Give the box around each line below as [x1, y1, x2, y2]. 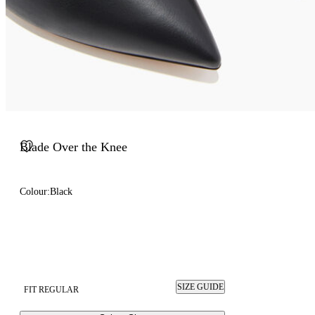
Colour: [20, 186, 50, 197]
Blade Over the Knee [20, 140, 127, 154]
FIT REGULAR [24, 285, 79, 295]
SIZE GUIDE [177, 282, 224, 292]
